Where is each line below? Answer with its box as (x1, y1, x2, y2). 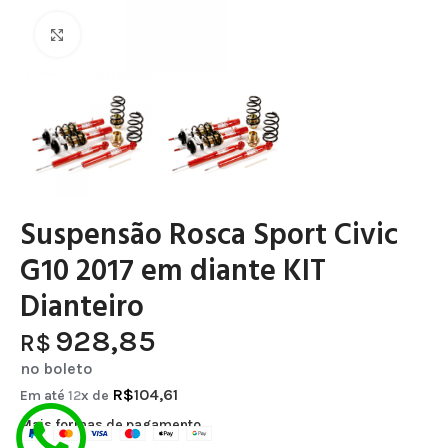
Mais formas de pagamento (20, 415, 201, 433)
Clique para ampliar (79, 26, 190, 42)
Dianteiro (20, 283, 144, 332)
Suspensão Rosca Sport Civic (20, 211, 398, 260)
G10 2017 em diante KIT (20, 247, 326, 296)
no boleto (20, 358, 92, 378)
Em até (20, 386, 68, 404)
